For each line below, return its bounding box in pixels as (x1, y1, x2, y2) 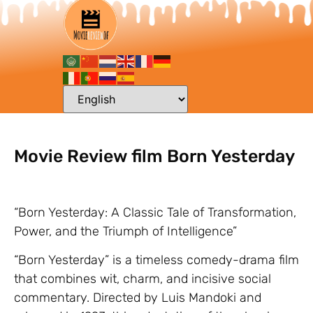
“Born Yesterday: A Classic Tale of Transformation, (14, 205, 296, 220)
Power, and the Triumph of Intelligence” (14, 224, 237, 239)
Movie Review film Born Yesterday (14, 146, 295, 166)
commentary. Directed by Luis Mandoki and (14, 290, 261, 306)
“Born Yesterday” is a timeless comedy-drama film (14, 252, 299, 268)
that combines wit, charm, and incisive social (14, 271, 271, 287)
